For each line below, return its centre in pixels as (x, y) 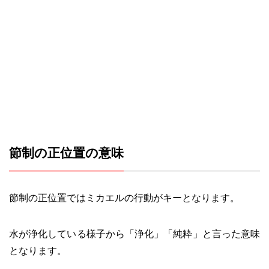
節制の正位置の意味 (66, 153)
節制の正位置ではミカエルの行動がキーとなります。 (124, 198)
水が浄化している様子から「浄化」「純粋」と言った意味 (134, 234)
